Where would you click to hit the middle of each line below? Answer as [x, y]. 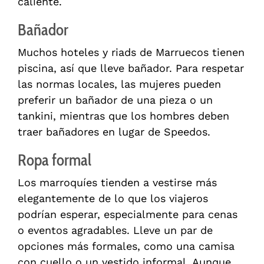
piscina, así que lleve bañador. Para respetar [131, 68]
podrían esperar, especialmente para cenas [128, 214]
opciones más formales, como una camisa [126, 246]
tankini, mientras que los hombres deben [123, 116]
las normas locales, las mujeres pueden [119, 84]
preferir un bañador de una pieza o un [115, 100]
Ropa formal [55, 160]
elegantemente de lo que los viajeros [113, 199]
